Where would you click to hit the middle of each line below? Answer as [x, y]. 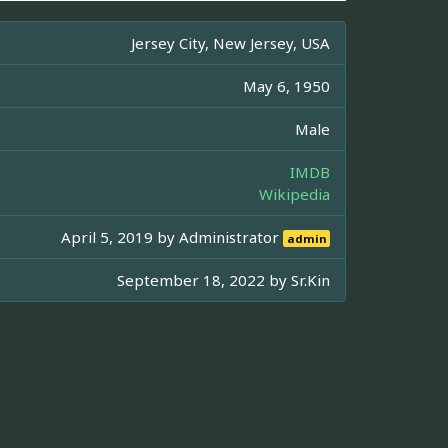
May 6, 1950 [286, 85]
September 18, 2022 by [204, 279]
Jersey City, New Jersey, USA [230, 42]
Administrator [231, 236]
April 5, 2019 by [120, 236]
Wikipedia [294, 193]
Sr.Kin [310, 279]
